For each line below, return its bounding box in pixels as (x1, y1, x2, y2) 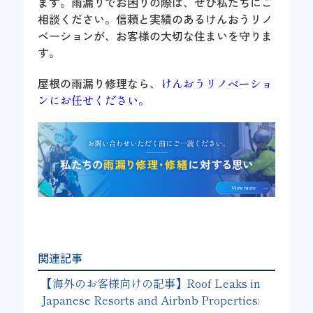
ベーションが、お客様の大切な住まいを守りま (38, 27, 273, 44)
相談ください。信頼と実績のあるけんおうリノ (38, 10, 273, 27)
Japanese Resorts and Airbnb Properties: (41, 291, 261, 308)
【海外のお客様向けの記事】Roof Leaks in (41, 274, 261, 291)
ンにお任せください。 (38, 91, 150, 108)
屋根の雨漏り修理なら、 (38, 74, 161, 92)
